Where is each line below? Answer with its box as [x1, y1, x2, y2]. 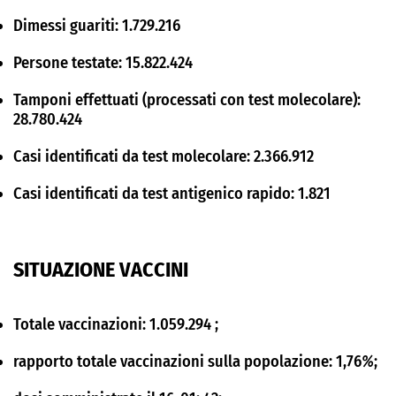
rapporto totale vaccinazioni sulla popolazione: [13, 352, 336, 371]
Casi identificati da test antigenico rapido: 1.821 [13, 184, 331, 203]
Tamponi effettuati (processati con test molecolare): [13, 90, 361, 110]
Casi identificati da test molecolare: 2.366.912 [13, 147, 314, 166]
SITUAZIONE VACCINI [13, 257, 188, 282]
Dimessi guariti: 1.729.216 [13, 16, 180, 35]
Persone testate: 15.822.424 [13, 53, 193, 72]
